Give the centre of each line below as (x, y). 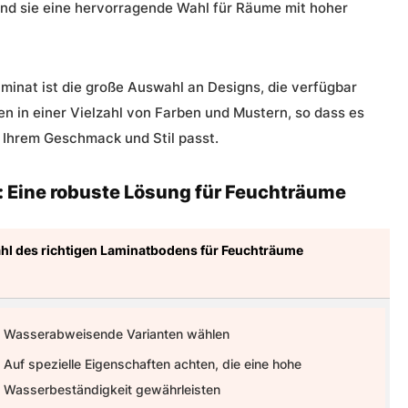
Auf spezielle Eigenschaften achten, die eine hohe (153, 363)
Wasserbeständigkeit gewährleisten (112, 389)
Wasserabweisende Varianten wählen (117, 333)
